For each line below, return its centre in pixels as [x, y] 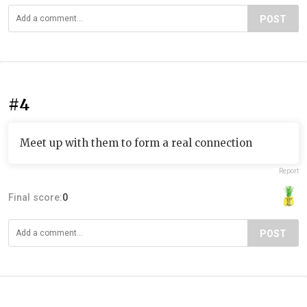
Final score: [35, 197]
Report [289, 171]
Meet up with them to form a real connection [136, 143]
